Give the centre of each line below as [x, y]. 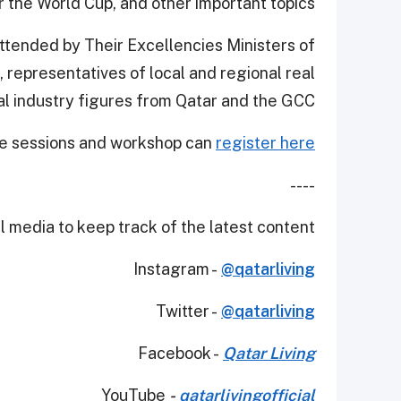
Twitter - [188, 311]
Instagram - [177, 269]
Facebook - [180, 353]
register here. [265, 142]
